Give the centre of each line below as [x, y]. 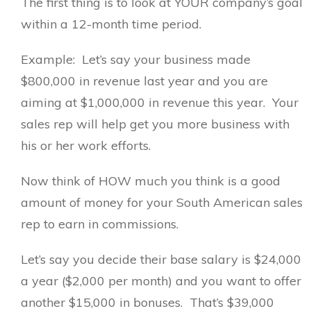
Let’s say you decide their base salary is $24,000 [161, 259]
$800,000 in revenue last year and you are [146, 81]
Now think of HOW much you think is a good [151, 181]
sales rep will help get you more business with [155, 124]
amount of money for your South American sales [162, 202]
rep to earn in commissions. [103, 224]
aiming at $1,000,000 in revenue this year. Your [160, 102]
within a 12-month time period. [115, 24]
